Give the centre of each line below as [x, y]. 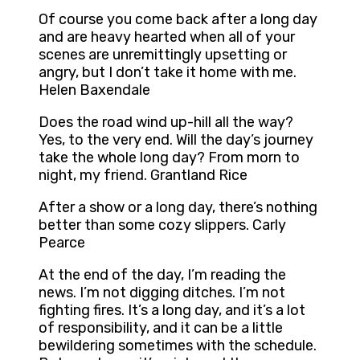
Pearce [62, 243]
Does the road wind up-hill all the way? [166, 123]
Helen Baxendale [94, 90]
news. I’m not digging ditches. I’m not [162, 293]
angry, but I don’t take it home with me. [168, 73]
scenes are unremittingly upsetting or [163, 55]
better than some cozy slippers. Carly [162, 225]
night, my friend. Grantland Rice [143, 176]
